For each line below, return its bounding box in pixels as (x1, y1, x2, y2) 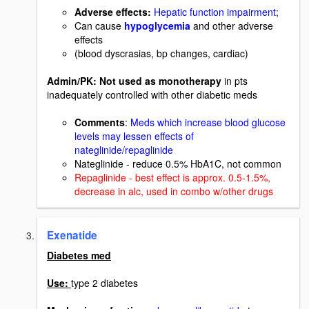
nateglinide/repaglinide (74, 143, 173, 157)
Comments (74, 115, 125, 130)
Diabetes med (47, 248, 111, 263)
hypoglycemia (124, 19, 193, 33)
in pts (224, 74, 248, 88)
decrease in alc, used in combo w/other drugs (74, 184, 273, 199)
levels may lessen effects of (74, 129, 194, 143)
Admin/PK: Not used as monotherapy (47, 74, 224, 88)
